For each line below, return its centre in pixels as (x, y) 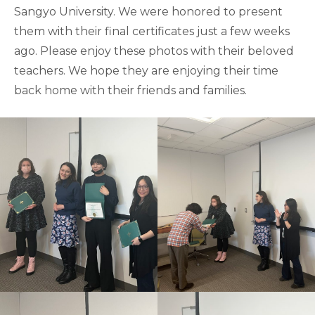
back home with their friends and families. (130, 90)
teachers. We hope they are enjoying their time (146, 71)
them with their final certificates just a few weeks (152, 31)
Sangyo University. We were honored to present (148, 12)
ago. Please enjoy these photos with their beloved (154, 51)
